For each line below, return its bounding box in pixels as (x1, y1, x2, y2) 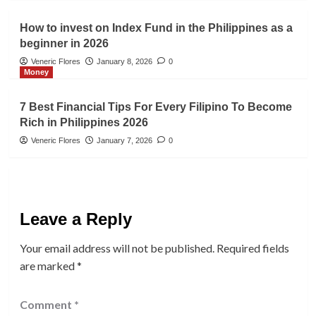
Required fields (216, 241, 289, 255)
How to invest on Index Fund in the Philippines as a (19, 22, 293, 35)
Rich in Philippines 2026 (19, 116, 148, 129)
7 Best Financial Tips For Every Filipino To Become (19, 101, 292, 114)
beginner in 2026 (19, 37, 109, 50)
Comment (19, 298, 74, 312)
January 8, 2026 (96, 57, 152, 66)
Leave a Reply (19, 209, 132, 229)
